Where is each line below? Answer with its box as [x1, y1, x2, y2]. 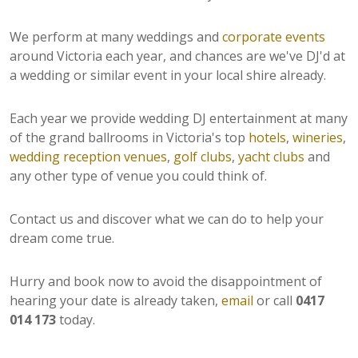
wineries [292, 128, 343, 146]
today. [56, 310, 95, 328]
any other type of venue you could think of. [10, 166, 267, 185]
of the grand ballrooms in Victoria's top [10, 128, 249, 146]
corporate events [222, 27, 325, 46]
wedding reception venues [10, 147, 167, 165]
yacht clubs [238, 147, 304, 165]
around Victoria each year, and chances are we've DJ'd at [10, 46, 345, 65]
